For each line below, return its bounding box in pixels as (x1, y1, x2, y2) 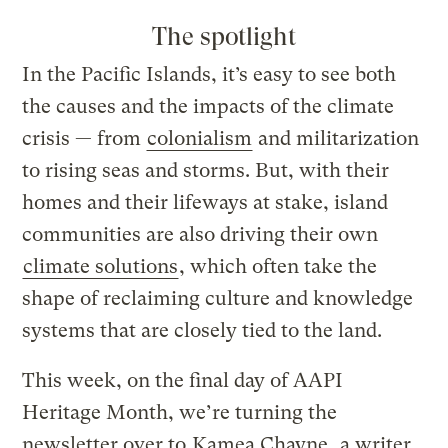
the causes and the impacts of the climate (22, 95, 395, 119)
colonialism (147, 127, 253, 151)
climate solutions (23, 255, 179, 279)
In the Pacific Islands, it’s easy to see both (22, 63, 397, 87)
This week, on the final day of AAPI (22, 369, 344, 393)
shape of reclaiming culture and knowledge (22, 287, 414, 311)
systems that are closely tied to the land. (22, 319, 383, 343)
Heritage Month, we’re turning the (22, 401, 338, 425)
